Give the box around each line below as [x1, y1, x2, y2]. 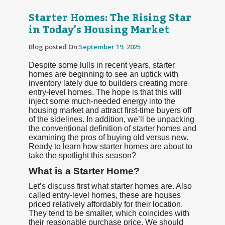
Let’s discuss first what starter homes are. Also [28, 181, 192, 190]
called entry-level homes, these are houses [28, 190, 181, 199]
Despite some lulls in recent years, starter [28, 60, 175, 69]
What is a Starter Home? [28, 165, 140, 176]
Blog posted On [28, 42, 79, 51]
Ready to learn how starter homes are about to [28, 142, 192, 151]
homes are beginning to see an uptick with [28, 69, 178, 78]
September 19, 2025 [78, 42, 141, 51]
